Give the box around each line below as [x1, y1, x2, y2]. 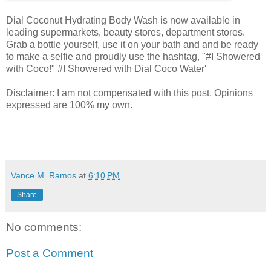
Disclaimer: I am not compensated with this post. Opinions [6, 87, 253, 98]
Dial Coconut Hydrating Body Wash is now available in [6, 15, 240, 25]
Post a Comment [6, 247, 93, 260]
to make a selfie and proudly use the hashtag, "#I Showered [6, 51, 260, 62]
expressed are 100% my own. [6, 99, 132, 110]
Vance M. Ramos [11, 170, 76, 180]
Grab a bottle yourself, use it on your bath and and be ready [6, 39, 258, 50]
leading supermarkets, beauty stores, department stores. [6, 27, 245, 38]
